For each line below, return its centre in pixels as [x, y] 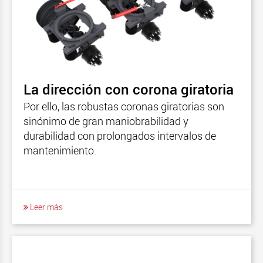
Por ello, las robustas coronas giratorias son [124, 106]
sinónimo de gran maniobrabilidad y [106, 121]
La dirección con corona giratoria [129, 89]
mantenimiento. [60, 150]
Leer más [45, 207]
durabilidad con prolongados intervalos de [120, 135]
